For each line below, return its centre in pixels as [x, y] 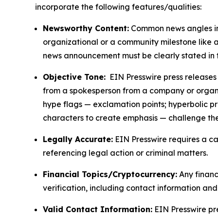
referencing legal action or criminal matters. [125, 153]
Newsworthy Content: [86, 28]
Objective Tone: [74, 77]
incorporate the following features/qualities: [118, 7]
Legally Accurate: [78, 139]
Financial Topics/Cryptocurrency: [110, 174]
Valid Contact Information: [98, 209]
